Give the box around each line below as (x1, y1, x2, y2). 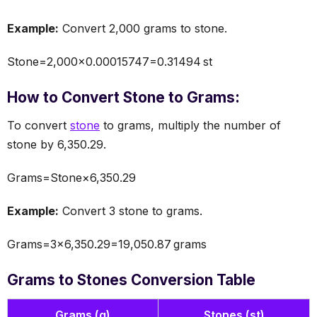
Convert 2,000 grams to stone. (59, 21, 227, 35)
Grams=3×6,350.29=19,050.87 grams (7, 236, 207, 251)
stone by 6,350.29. (7, 137, 106, 151)
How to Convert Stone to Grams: (7, 88, 240, 106)
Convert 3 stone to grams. (59, 203, 202, 218)
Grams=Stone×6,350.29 (7, 170, 136, 185)
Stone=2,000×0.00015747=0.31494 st (7, 54, 212, 69)
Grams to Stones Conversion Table (7, 270, 255, 289)
